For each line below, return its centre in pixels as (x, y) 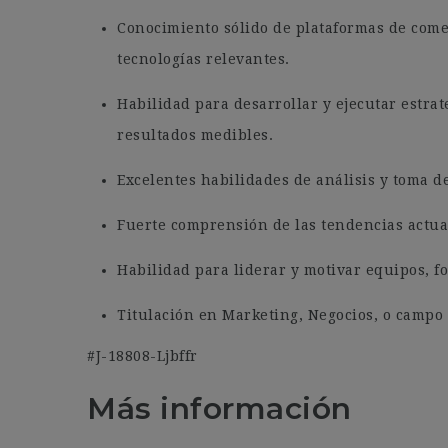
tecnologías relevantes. (203, 59)
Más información (219, 408)
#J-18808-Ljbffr (142, 356)
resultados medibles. (195, 135)
